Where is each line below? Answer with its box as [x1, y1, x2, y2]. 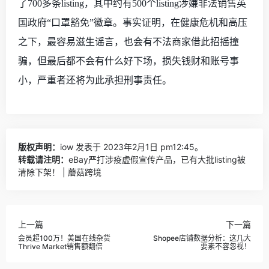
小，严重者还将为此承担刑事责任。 [18, 75, 172, 85]
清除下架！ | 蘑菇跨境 [18, 167, 101, 177]
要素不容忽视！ [201, 241, 251, 251]
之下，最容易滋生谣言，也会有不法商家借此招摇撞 [18, 37, 239, 47]
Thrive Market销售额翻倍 [18, 241, 103, 251]
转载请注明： [18, 154, 68, 165]
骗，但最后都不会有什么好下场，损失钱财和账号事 [18, 56, 239, 66]
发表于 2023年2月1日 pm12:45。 [73, 142, 203, 152]
